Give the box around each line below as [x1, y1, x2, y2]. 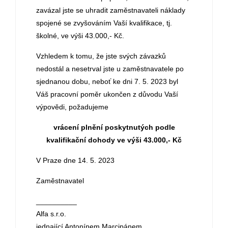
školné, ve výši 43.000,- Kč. [36, 32, 124, 40]
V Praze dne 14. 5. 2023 [36, 156, 115, 164]
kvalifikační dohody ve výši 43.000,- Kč [46, 136, 182, 144]
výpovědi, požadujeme [36, 103, 108, 111]
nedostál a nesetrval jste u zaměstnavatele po [36, 65, 184, 73]
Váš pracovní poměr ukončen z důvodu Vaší [36, 90, 178, 98]
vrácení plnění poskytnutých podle [53, 123, 175, 131]
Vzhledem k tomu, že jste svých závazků [36, 52, 166, 60]
